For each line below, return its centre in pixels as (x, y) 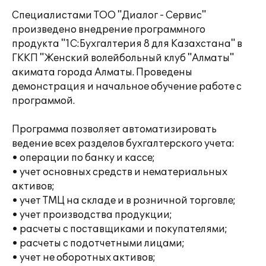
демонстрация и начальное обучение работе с (127, 87)
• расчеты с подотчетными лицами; (98, 243)
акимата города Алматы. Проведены (102, 72)
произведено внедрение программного (109, 30)
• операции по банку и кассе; (83, 158)
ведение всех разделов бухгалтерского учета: (123, 144)
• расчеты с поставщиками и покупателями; (120, 229)
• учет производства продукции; (92, 215)
